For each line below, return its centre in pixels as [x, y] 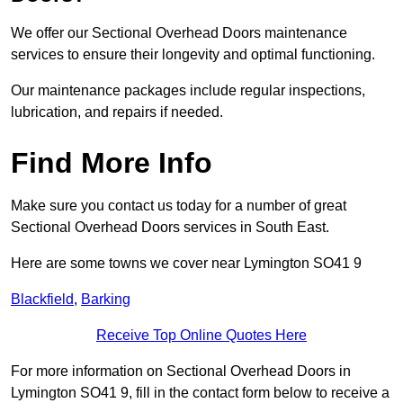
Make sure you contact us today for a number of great [179, 206]
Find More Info [112, 163]
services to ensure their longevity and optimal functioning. [195, 55]
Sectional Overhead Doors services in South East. [170, 228]
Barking [106, 300]
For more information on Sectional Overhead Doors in [181, 372]
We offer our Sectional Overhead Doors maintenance [179, 33]
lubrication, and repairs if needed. [117, 112]
